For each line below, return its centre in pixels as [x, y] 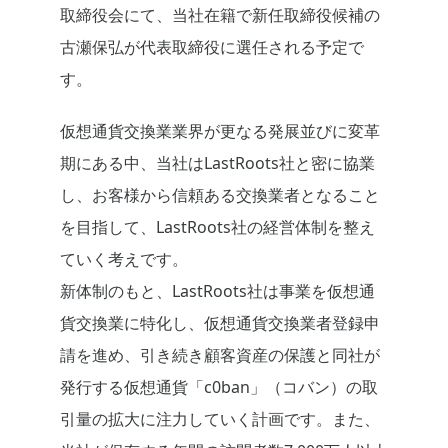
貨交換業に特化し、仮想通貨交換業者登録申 [220, 323]
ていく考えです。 [124, 259]
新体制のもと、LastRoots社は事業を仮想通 [217, 291]
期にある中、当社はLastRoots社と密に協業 [217, 163]
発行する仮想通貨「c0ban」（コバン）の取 [219, 387]
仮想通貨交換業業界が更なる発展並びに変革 [220, 131]
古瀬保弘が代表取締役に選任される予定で [212, 47]
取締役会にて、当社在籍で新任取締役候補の [220, 15]
